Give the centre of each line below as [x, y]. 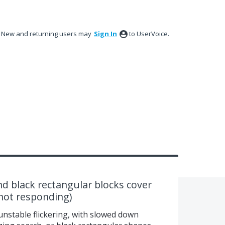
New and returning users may [47, 34]
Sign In [105, 34]
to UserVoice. [149, 34]
